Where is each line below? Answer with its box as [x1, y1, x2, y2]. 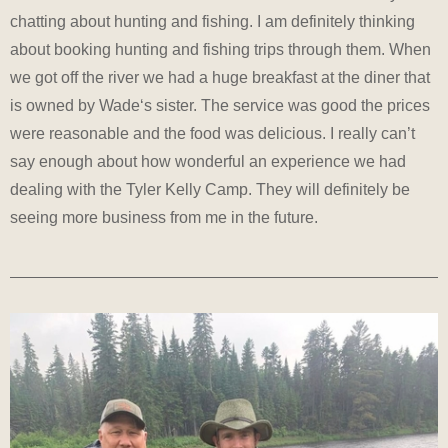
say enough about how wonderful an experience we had [10, 152, 406, 170]
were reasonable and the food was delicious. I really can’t [10, 124, 415, 142]
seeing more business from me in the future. [10, 208, 318, 226]
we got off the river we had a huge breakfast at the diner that [10, 68, 430, 86]
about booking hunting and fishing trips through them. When [10, 40, 431, 58]
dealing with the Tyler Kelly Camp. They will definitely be [10, 180, 410, 198]
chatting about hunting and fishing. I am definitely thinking [10, 12, 415, 30]
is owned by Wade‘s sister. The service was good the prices [10, 96, 430, 114]
